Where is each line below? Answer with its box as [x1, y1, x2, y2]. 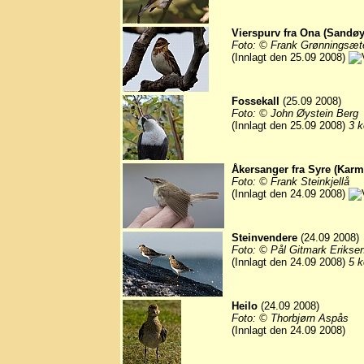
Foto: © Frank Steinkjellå [232, 175, 349, 188]
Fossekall [232, 95, 279, 108]
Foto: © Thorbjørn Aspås [232, 312, 349, 325]
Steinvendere [232, 232, 297, 245]
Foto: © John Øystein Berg [232, 107, 358, 120]
